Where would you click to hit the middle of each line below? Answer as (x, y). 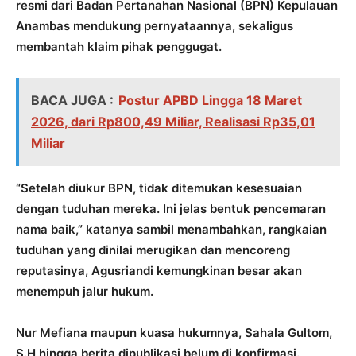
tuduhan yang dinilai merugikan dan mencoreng (153, 250)
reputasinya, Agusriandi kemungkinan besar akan (159, 271)
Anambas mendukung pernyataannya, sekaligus (155, 26)
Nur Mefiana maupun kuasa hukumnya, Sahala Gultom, (174, 333)
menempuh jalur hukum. (85, 292)
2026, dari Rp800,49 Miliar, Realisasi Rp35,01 (173, 122)
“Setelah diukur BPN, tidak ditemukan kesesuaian (159, 188)
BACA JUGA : (72, 101)
